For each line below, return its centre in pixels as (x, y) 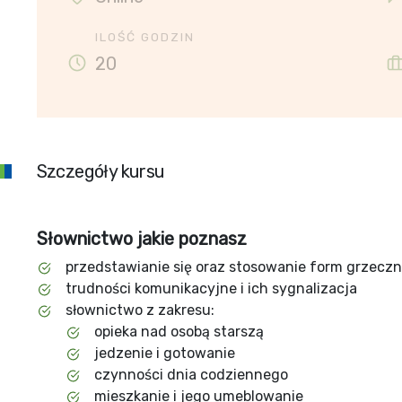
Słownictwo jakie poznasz (141, 239)
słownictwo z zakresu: (140, 310)
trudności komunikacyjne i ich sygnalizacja (211, 288)
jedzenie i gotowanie (164, 353)
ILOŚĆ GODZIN (144, 37)
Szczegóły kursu (100, 171)
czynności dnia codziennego (191, 375)
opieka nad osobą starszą (179, 332)
